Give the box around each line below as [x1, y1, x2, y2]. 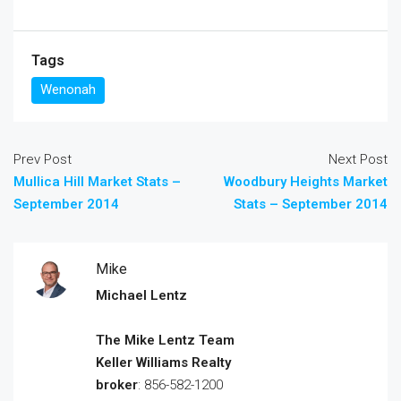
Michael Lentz [96, 287, 187, 303]
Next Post [328, 151, 388, 167]
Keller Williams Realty [96, 354, 231, 371]
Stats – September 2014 [234, 196, 388, 212]
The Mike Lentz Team [96, 332, 235, 348]
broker [96, 377, 138, 393]
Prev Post [13, 151, 72, 167]
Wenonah [40, 81, 96, 98]
